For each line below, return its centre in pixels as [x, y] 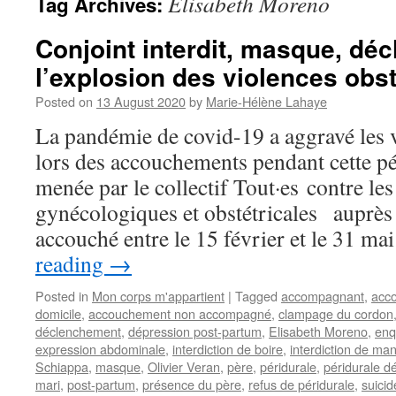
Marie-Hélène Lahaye [267, 101]
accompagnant [323, 296]
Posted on [64, 101]
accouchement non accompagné [180, 313]
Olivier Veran [184, 366]
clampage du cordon [336, 313]
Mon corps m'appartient [158, 296]
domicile [58, 313]
